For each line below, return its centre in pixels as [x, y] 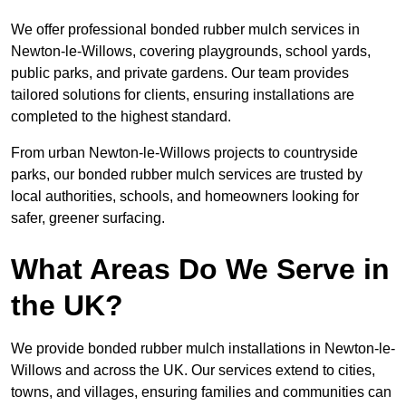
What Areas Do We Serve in [200, 270]
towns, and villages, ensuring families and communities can [201, 392]
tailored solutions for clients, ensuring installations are [183, 95]
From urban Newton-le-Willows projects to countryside [184, 153]
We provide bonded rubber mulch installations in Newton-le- [203, 349]
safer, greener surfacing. [88, 218]
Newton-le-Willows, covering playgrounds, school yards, [191, 52]
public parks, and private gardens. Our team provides [180, 73]
